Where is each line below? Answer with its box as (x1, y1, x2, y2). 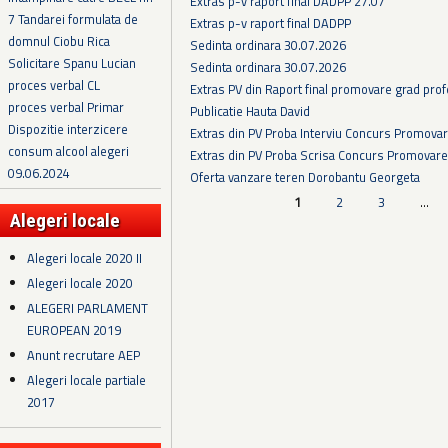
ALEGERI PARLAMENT (27, 298, 149, 319)
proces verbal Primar (8, 97, 124, 118)
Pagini (200, 192, 250, 222)
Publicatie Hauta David (190, 100, 310, 121)
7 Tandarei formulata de (8, 9, 138, 30)
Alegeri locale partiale (27, 370, 147, 391)
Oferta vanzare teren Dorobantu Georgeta (190, 166, 420, 187)
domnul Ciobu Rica (8, 31, 110, 52)
